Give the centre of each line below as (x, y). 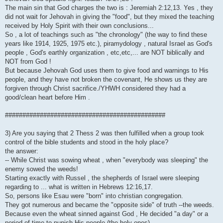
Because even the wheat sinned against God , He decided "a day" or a (107, 214)
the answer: (22, 151)
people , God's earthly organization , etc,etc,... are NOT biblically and (105, 53)
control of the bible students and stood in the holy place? (87, 142)
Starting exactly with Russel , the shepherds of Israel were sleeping (102, 178)
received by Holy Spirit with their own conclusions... (79, 26)
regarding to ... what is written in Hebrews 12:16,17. (79, 187)
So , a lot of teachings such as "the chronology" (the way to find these (106, 35)
